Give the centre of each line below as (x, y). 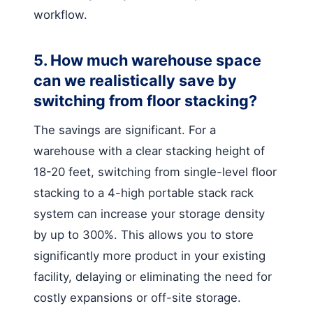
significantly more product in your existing (150, 255)
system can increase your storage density (149, 213)
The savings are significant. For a (125, 130)
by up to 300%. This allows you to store (144, 234)
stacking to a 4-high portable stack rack (144, 192)
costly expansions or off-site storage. (137, 297)
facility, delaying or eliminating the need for (153, 276)
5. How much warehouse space (147, 60)
